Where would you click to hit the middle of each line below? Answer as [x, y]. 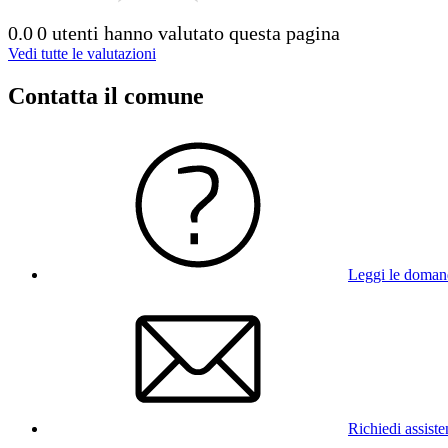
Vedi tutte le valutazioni [82, 53]
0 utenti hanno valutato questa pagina [188, 32]
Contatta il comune [106, 95]
